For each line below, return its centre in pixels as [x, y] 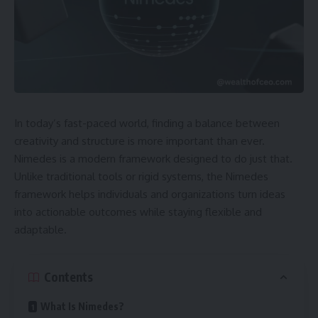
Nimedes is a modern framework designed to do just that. [153, 159]
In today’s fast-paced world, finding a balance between [147, 123]
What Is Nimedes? [82, 306]
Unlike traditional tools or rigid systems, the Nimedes [141, 176]
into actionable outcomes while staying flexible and [138, 212]
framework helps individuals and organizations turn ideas [150, 194]
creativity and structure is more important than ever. [139, 141]
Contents [68, 277]
